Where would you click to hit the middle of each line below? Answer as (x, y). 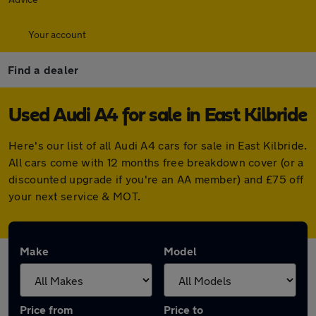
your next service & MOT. (75, 196)
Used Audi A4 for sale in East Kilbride (158, 116)
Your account (57, 34)
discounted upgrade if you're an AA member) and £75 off (156, 179)
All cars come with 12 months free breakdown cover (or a (156, 162)
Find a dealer (43, 69)
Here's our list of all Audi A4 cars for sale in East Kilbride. (158, 145)
